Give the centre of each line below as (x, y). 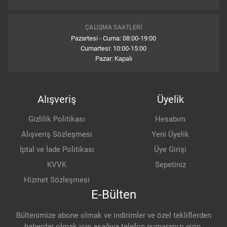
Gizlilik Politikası (57, 119)
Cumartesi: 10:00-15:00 (113, 48)
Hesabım (170, 119)
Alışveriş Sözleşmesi (57, 134)
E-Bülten (113, 194)
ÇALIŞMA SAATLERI (113, 27)
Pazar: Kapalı (113, 58)
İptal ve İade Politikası (57, 149)
